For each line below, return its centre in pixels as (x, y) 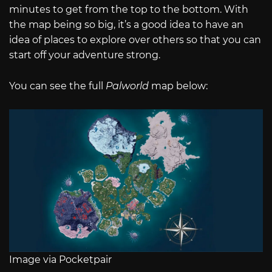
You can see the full (57, 86)
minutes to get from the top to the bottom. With (129, 10)
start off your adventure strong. (85, 55)
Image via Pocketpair (60, 259)
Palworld (127, 86)
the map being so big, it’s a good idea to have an (126, 25)
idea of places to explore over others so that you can (135, 40)
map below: (178, 86)
